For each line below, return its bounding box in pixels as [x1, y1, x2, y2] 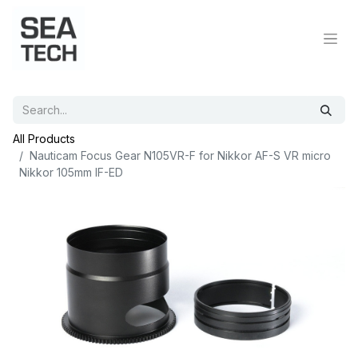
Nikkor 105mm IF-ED [19, 165, 123, 179]
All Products [13, 132, 75, 145]
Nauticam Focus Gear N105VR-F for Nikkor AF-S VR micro [30, 149, 331, 162]
